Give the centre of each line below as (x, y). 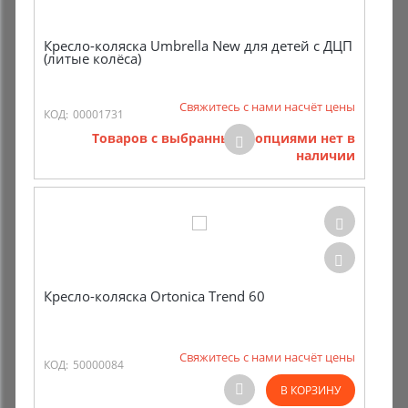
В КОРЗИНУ (311, 390)
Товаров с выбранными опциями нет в (224, 138)
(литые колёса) (92, 58)
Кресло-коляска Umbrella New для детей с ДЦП (198, 46)
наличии (326, 155)
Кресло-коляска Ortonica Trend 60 (154, 296)
